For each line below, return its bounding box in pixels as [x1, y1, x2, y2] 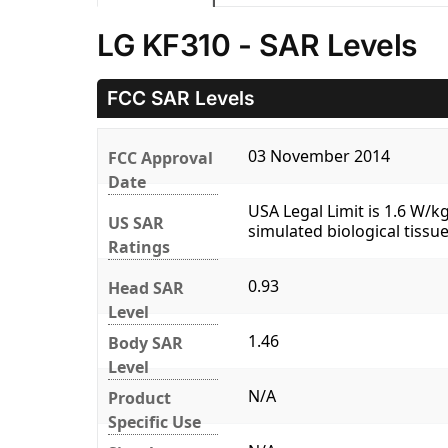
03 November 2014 [248, 145, 390, 168]
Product [108, 387, 171, 410]
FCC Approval [108, 147, 213, 170]
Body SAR [108, 332, 183, 355]
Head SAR [108, 277, 184, 300]
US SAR [108, 212, 164, 235]
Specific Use [108, 411, 201, 434]
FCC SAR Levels [107, 86, 255, 111]
